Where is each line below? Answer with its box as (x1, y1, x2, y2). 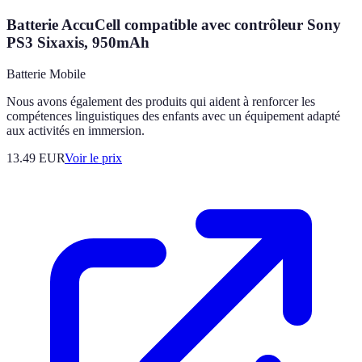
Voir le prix (65, 150, 122, 165)
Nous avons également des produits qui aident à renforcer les (6, 94, 315, 108)
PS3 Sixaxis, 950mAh (6, 33, 149, 51)
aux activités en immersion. (6, 123, 145, 137)
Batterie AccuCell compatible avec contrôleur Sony (6, 15, 341, 33)
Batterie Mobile (6, 66, 86, 81)
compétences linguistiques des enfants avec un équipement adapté (6, 108, 340, 123)
